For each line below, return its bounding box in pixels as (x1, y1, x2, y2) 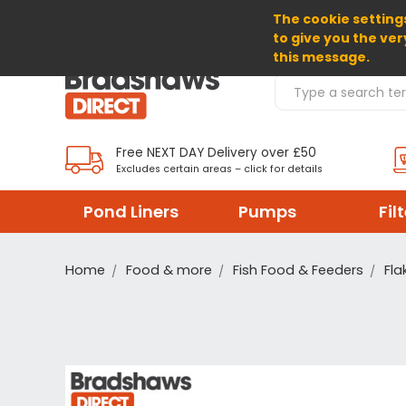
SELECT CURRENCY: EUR (65, 13, 220, 31)
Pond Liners (82, 199, 179, 223)
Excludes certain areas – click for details (116, 161, 323, 176)
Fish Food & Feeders (233, 260, 363, 279)
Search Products (274, 72, 379, 91)
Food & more (126, 260, 212, 279)
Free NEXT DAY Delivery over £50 (116, 143, 316, 161)
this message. (273, 47, 371, 66)
